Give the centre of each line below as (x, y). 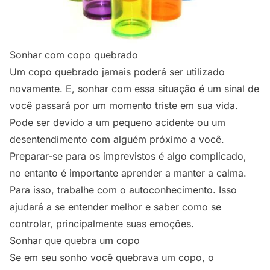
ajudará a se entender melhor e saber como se (115, 207)
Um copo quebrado (54, 72)
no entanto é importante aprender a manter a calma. (128, 173)
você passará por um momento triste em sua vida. (124, 106)
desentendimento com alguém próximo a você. (117, 140)
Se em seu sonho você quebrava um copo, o (112, 258)
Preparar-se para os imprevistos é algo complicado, (128, 156)
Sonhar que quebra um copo (75, 241)
